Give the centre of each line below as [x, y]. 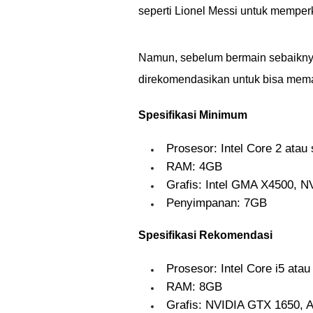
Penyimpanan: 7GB [217, 203]
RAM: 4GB [194, 167]
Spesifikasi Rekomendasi [205, 235]
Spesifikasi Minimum [193, 115]
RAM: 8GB [194, 287]
